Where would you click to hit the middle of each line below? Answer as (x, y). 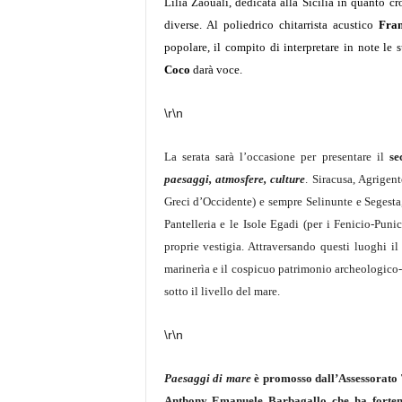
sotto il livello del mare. (222, 291)
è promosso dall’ (297, 378)
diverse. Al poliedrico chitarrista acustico (271, 25)
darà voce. (216, 70)
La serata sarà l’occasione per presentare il (274, 157)
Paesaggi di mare (209, 378)
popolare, (187, 47)
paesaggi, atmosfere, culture (235, 179)
